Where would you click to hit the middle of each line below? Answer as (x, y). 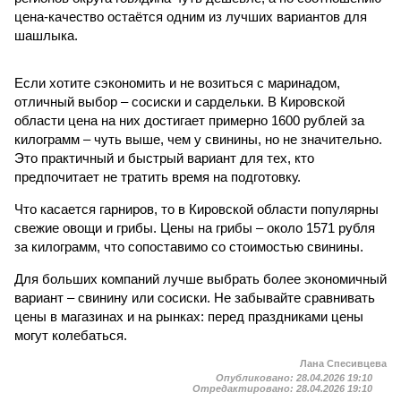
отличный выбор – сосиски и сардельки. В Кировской (179, 102)
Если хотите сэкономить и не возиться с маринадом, (177, 83)
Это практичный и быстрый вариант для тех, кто (164, 158)
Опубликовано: (256, 378)
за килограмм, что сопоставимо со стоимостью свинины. (189, 247)
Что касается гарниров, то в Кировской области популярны (196, 209)
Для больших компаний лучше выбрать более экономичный (200, 279)
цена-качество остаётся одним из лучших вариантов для (191, 17)
